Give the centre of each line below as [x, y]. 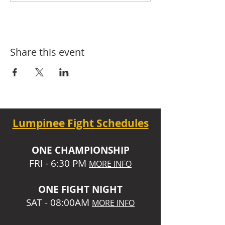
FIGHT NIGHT [92, 189]
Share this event [47, 52]
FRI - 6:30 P [53, 163]
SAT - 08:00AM [58, 202]
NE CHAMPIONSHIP [84, 150]
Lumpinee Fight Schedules [80, 123]
